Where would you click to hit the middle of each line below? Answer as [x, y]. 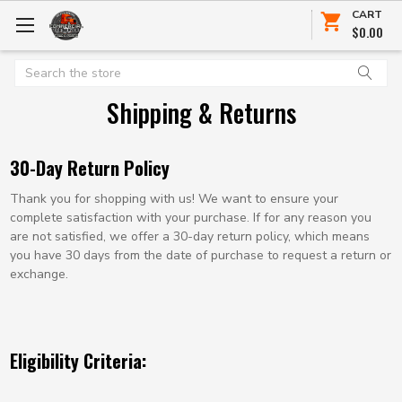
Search [35, 68]
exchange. [39, 274]
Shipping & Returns [201, 112]
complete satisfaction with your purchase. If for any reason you [190, 217]
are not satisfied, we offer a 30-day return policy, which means [189, 236]
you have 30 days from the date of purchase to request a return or [200, 255]
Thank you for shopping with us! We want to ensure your [174, 198]
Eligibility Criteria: [78, 360]
